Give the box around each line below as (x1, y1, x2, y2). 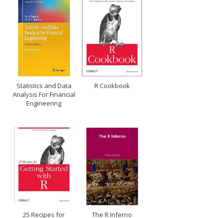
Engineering (26, 99, 62, 108)
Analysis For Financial (12, 90, 75, 99)
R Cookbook (94, 81, 130, 90)
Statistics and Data (16, 81, 72, 90)
